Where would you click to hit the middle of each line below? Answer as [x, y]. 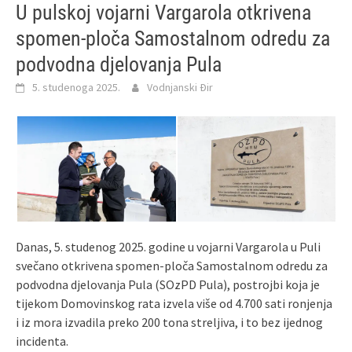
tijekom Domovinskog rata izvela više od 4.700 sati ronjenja [174, 303]
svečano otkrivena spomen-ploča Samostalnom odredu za [172, 265]
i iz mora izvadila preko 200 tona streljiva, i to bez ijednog [169, 322]
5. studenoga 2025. [76, 87]
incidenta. [42, 341]
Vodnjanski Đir [180, 87]
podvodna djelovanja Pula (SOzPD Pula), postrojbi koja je [168, 284]
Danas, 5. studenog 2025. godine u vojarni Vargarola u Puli [168, 246]
